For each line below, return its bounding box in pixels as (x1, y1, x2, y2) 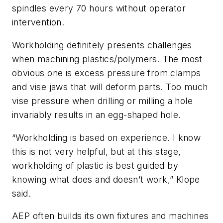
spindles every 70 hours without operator (12, 3, 186, 14)
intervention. (12, 17, 65, 28)
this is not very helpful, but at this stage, (12, 146, 181, 157)
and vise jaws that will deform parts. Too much (12, 81, 208, 92)
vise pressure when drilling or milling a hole (12, 95, 193, 106)
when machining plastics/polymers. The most (12, 53, 203, 64)
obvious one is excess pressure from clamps (12, 67, 201, 78)
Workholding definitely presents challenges (12, 39, 192, 50)
